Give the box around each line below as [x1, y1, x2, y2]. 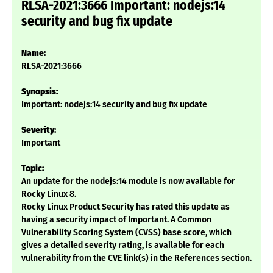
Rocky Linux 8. [21, 189, 76, 200]
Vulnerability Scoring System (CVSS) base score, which [21, 227, 232, 238]
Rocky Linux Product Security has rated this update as [21, 202, 230, 213]
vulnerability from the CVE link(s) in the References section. [21, 253, 252, 264]
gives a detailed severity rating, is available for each [21, 240, 224, 251]
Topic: [21, 163, 44, 174]
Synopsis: [21, 87, 58, 97]
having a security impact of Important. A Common [21, 214, 211, 225]
